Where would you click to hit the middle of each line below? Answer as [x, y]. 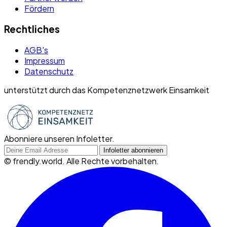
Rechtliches [32, 29]
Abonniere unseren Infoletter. [59, 138]
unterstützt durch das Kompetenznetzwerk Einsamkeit [107, 90]
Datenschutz [49, 71]
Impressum [45, 60]
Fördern [39, 9]
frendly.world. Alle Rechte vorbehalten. [86, 161]
